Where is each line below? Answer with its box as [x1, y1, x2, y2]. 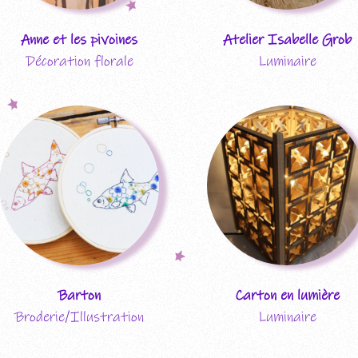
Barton [58, 286, 101, 304]
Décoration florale [25, 52, 133, 70]
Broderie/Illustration [14, 308, 144, 326]
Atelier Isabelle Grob [222, 30, 352, 49]
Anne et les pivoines [21, 30, 137, 49]
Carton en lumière [234, 286, 340, 304]
